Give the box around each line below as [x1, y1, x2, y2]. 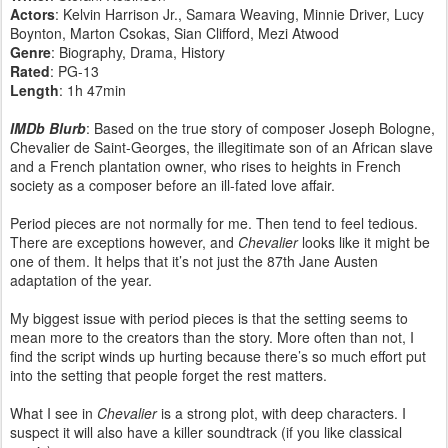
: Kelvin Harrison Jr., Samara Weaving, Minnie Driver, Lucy [55, 3, 424, 24]
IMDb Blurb [10, 117, 86, 138]
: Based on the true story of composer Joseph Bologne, [86, 117, 435, 138]
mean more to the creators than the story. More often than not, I [10, 326, 414, 347]
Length [10, 79, 59, 100]
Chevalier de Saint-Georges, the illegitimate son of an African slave [10, 136, 433, 157]
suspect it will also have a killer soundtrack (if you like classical [10, 421, 402, 442]
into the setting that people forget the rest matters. [10, 364, 327, 385]
